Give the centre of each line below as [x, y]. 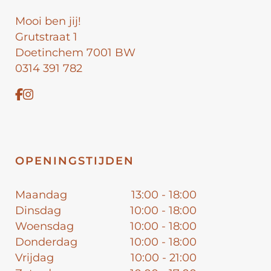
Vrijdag [34, 257]
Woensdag [44, 226]
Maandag [41, 194]
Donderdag [46, 242]
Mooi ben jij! [48, 21]
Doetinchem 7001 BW [75, 52]
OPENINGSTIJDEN [75, 161]
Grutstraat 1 [46, 37]
